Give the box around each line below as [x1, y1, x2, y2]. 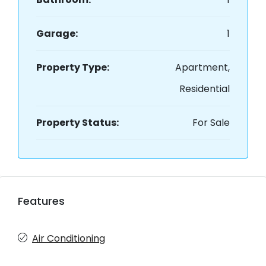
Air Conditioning [32, 232, 105, 246]
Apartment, [175, 61, 230, 75]
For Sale [192, 116, 230, 130]
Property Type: [36, 61, 109, 75]
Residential [179, 82, 230, 96]
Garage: [36, 27, 78, 41]
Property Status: [36, 116, 119, 130]
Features [18, 194, 65, 209]
